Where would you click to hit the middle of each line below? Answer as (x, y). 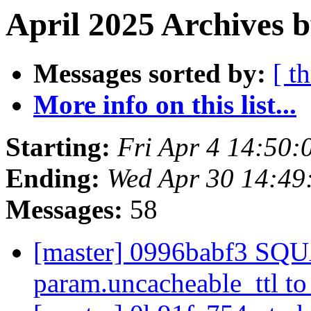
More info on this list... (165, 105)
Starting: (58, 147)
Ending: (53, 178)
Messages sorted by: (150, 74)
